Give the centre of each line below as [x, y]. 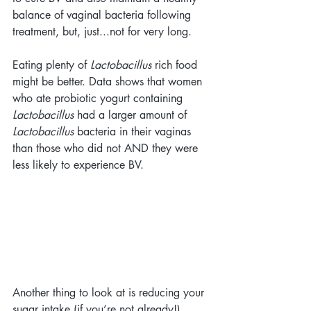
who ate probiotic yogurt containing [99, 99]
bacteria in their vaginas [134, 132]
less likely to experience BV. [78, 165]
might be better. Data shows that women [109, 82]
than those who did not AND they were [107, 149]
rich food [176, 65]
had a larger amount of [132, 115]
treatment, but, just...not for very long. [104, 32]
